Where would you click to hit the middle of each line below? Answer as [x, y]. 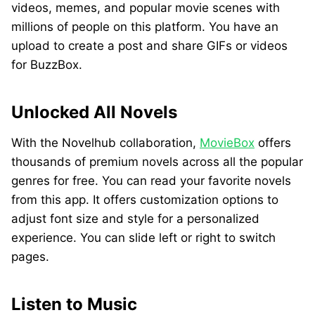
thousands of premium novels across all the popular [157, 162]
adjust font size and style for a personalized [135, 219]
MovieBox [227, 143]
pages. [30, 257]
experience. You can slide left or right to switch [143, 238]
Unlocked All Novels [94, 112]
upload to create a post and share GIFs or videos [149, 46]
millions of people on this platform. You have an [145, 27]
